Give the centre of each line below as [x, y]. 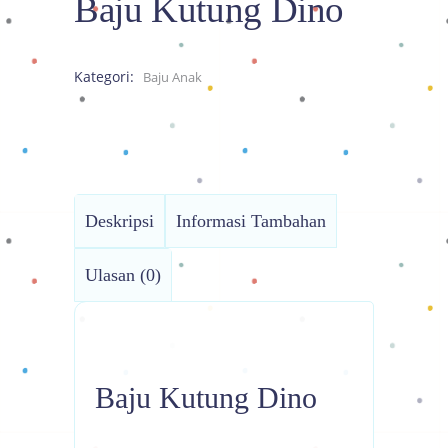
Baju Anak [172, 76]
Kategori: [106, 76]
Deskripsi [119, 220]
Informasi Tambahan [251, 220]
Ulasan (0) [123, 274]
